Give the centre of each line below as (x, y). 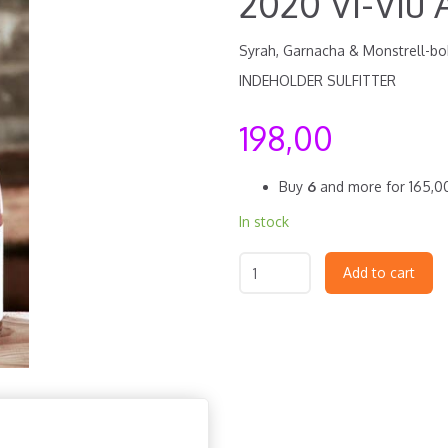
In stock (264, 221)
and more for (362, 186)
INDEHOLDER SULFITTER (317, 80)
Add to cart (379, 272)
